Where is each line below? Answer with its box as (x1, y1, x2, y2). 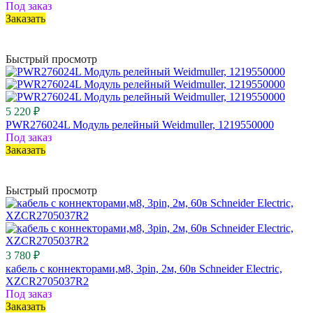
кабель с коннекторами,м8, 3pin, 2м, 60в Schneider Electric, (6, 262, 282, 275)
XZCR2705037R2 (6, 275, 89, 287)
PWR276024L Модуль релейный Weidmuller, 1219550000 (6, 118, 274, 131)
